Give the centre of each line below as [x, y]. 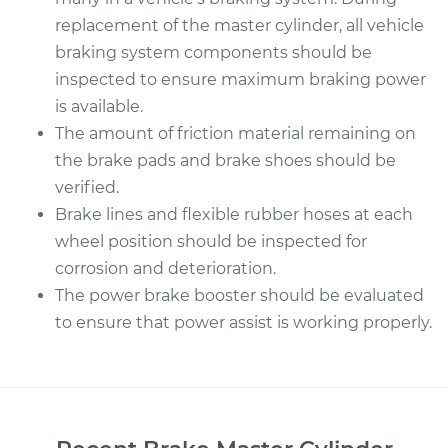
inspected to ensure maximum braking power [240, 79]
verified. [87, 187]
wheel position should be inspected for [211, 241]
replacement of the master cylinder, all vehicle [239, 25]
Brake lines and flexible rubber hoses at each [234, 214]
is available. [99, 106]
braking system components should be [213, 52]
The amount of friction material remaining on [235, 133]
